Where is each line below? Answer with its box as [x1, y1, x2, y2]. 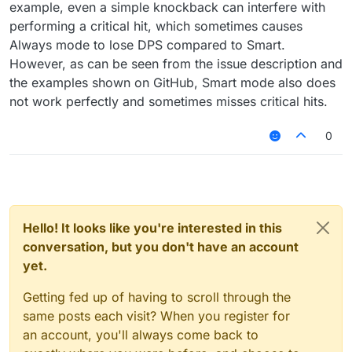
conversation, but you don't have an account [23, 239, 299, 255]
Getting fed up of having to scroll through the [23, 289, 291, 306]
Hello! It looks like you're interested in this [23, 220, 282, 236]
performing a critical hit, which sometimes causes [9, 18, 302, 35]
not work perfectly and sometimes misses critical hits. [9, 93, 328, 110]
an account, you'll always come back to [23, 327, 258, 343]
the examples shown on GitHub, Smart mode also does [9, 75, 335, 91]
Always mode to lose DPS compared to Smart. [9, 37, 285, 53]
